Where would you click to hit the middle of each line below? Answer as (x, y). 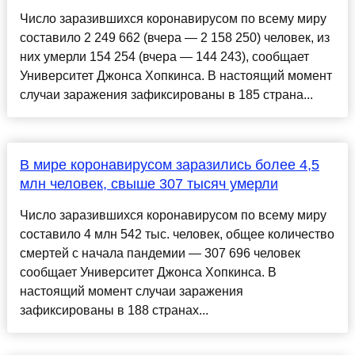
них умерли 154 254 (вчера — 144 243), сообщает (164, 57)
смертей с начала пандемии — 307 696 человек (160, 254)
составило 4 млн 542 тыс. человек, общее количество (177, 235)
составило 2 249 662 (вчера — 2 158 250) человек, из (174, 38)
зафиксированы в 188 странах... (114, 311)
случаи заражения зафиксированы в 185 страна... (166, 95)
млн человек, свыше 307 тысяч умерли (149, 184)
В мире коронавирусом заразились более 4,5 (169, 165)
